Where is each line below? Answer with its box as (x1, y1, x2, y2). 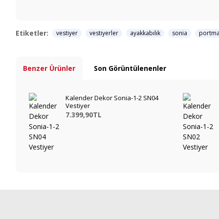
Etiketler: (16, 28, 48, 38)
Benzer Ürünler (23, 64, 75, 73)
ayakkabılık (130, 28, 160, 37)
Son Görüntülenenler (94, 64, 166, 73)
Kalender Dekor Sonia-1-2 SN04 (66, 93, 159, 102)
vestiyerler (89, 28, 118, 37)
